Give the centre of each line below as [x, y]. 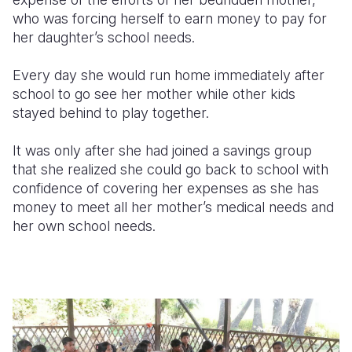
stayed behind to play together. [111, 113]
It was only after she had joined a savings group [162, 150]
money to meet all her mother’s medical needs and [173, 207]
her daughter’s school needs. [104, 37]
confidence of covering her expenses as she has [166, 188]
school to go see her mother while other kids [154, 94]
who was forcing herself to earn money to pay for [170, 18]
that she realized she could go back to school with [170, 169]
